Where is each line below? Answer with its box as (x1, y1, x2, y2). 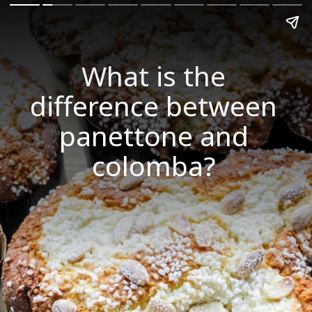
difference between (30, 87, 278, 125)
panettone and (58, 117, 249, 155)
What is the (81, 57, 226, 95)
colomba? (91, 147, 216, 185)
